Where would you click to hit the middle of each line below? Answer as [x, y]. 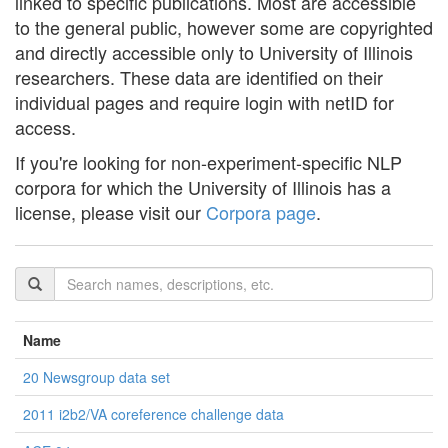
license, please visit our [110, 212]
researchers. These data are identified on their [199, 77]
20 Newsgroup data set [96, 377]
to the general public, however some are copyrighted [224, 27]
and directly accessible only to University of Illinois [214, 52]
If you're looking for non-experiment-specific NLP [208, 162]
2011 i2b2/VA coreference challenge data [153, 414]
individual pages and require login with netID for [204, 102]
